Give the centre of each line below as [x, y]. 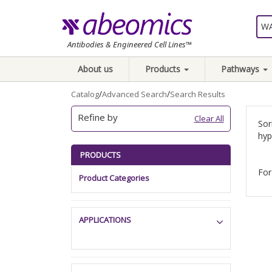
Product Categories [114, 178]
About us [95, 69]
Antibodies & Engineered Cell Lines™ [130, 44]
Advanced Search [134, 94]
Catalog [85, 94]
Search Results [198, 94]
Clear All [209, 118]
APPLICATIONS [105, 220]
